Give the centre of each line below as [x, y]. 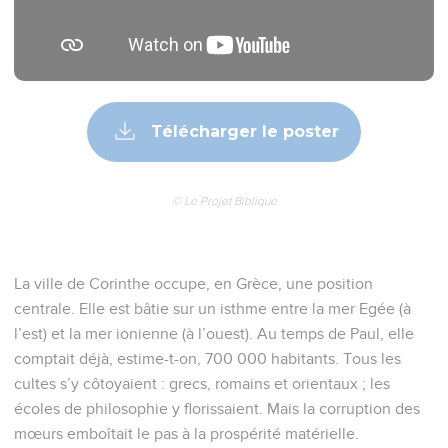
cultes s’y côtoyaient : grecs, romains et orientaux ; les [202, 383]
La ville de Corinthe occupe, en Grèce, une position [193, 283]
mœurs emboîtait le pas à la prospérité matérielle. [186, 433]
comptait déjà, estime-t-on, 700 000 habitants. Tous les [207, 358]
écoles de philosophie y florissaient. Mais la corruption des [217, 408]
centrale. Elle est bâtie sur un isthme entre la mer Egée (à [212, 308]
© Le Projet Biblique [224, 200]
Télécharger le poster [242, 131]
